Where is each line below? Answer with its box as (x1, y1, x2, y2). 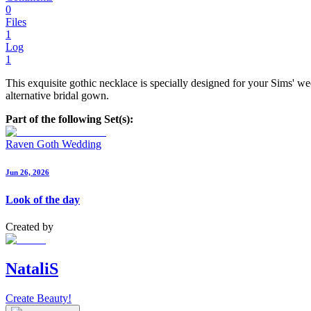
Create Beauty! (6, 292, 72, 305)
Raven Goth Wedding (6, 138, 101, 151)
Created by (6, 221, 53, 233)
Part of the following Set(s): (6, 113, 133, 126)
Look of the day (6, 194, 80, 206)
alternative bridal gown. (6, 90, 109, 102)
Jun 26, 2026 (6, 168, 49, 177)
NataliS (6, 260, 58, 278)
